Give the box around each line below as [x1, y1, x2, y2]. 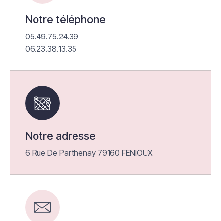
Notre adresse [25, 129, 96, 142]
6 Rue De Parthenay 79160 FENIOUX [25, 147, 153, 158]
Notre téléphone [25, 12, 106, 26]
